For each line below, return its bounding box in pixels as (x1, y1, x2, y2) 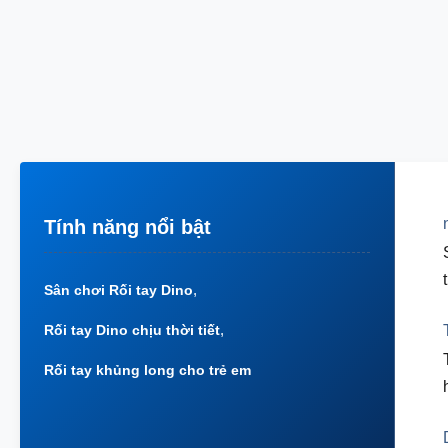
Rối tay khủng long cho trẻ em (44, 362, 251, 378)
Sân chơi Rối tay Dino (44, 282, 193, 298)
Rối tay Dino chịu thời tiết (44, 322, 220, 338)
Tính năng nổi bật (44, 216, 211, 238)
